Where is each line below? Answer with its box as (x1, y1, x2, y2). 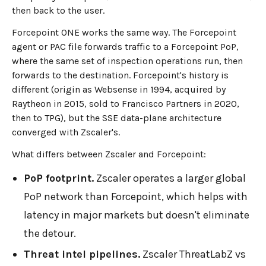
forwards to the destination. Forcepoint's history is (12, 69, 229, 81)
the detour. (24, 226, 76, 240)
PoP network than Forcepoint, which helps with (24, 189, 248, 203)
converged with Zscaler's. (12, 126, 120, 138)
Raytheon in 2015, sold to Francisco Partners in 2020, (12, 98, 239, 110)
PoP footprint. (24, 171, 94, 185)
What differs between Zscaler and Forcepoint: (12, 148, 206, 160)
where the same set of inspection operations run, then (12, 55, 243, 67)
